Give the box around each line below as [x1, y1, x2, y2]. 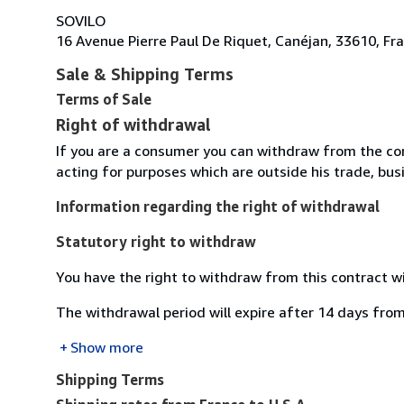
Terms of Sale [56, 89, 151, 108]
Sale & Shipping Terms [56, 63, 234, 84]
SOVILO [56, 11, 106, 30]
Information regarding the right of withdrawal [56, 197, 380, 216]
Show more [70, 337, 143, 356]
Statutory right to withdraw [56, 232, 256, 251]
